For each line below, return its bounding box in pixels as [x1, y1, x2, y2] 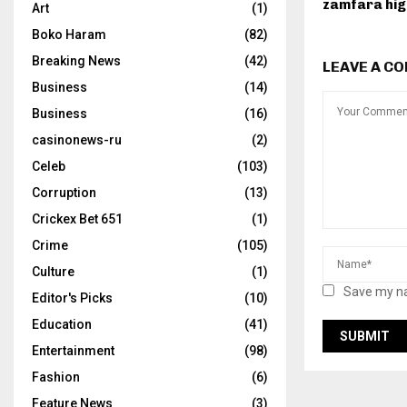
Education [32, 317, 92, 332]
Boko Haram [32, 27, 106, 42]
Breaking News [32, 54, 121, 68]
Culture [32, 264, 74, 279]
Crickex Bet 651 [32, 212, 123, 226]
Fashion [32, 370, 80, 384]
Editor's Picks [32, 291, 113, 305]
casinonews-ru [32, 133, 122, 147]
